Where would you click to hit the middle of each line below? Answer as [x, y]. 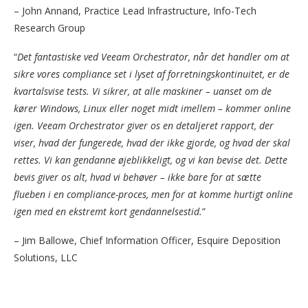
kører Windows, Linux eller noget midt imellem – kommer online [152, 108]
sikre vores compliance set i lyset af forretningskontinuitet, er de [152, 74]
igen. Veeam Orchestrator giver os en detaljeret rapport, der [144, 125]
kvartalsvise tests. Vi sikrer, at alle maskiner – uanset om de [143, 91]
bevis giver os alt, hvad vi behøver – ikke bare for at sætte [137, 177]
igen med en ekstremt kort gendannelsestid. [108, 211]
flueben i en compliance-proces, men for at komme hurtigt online [153, 194]
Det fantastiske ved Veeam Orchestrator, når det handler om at [153, 56]
